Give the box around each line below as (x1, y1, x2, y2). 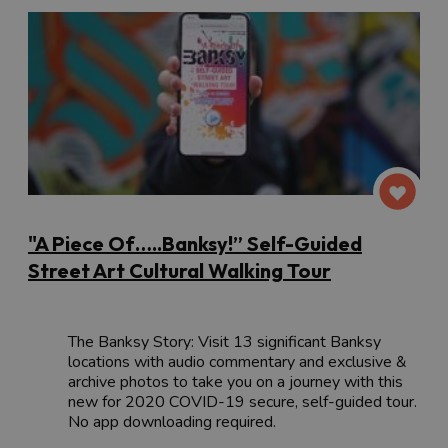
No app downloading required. (68, 410, 276, 433)
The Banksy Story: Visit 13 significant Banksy (68, 330, 381, 353)
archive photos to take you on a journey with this (68, 370, 403, 393)
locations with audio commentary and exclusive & (68, 350, 407, 373)
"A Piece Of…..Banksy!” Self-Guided (28, 230, 362, 256)
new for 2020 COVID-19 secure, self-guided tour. (68, 390, 417, 413)
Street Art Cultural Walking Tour (28, 257, 331, 283)
